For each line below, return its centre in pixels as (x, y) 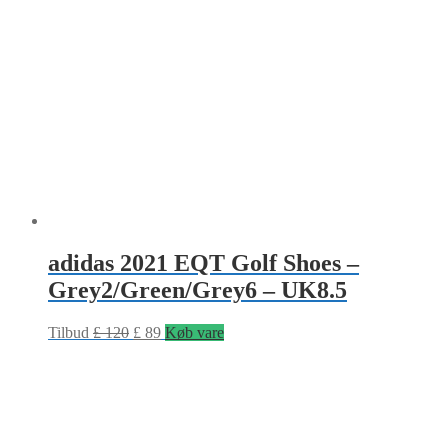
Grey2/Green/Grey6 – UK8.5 (197, 290)
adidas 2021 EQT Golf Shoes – (203, 263)
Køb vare (194, 333)
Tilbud (68, 333)
